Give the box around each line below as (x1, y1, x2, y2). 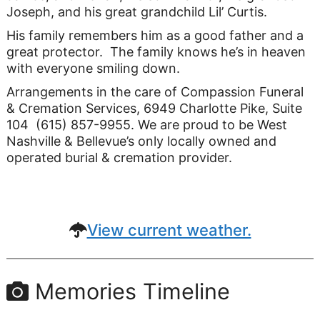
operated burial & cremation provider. (6, 150, 232, 166)
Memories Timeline (28, 278, 230, 305)
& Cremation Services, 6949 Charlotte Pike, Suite (6, 101, 302, 116)
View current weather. (86, 221, 251, 240)
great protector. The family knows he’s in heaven (6, 44, 306, 60)
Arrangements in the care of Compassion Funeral (6, 84, 304, 100)
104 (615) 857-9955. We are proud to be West (6, 117, 287, 133)
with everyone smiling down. (6, 61, 180, 76)
